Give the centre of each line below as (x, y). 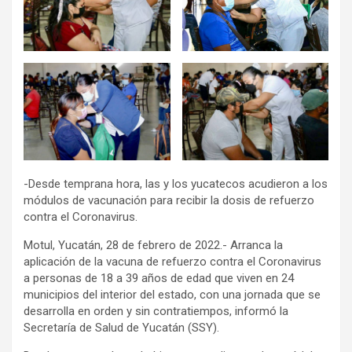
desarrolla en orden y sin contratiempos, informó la (156, 312)
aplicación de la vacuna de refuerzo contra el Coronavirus (172, 262)
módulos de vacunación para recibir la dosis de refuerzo (169, 201)
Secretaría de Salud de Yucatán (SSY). (121, 328)
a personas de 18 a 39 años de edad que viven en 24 (159, 279)
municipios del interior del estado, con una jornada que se (172, 295)
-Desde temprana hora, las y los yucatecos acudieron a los (176, 184)
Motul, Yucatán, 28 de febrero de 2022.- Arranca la (153, 246)
